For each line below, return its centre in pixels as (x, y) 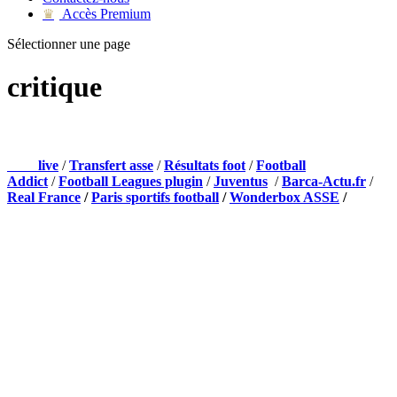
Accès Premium (105, 14)
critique (54, 87)
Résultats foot (205, 166)
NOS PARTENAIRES (75, 130)
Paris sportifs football (155, 198)
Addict (27, 182)
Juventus (241, 182)
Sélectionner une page (69, 44)
